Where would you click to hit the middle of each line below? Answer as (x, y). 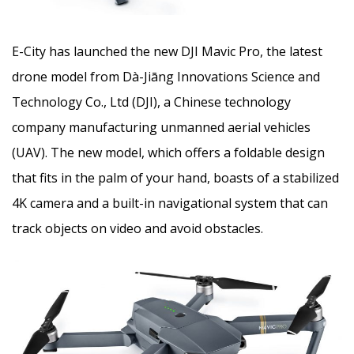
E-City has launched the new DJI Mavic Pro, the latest (167, 52)
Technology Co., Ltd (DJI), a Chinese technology (151, 102)
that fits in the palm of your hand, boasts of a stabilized (175, 178)
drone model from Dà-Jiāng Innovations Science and (166, 77)
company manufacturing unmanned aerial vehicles (161, 128)
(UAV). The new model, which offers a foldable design (168, 153)
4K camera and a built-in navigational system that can (170, 203)
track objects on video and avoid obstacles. (137, 229)
